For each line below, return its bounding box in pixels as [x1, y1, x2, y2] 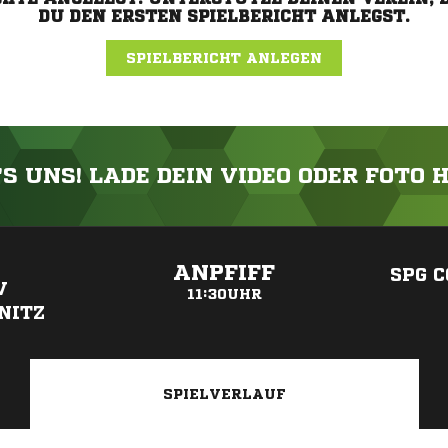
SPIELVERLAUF [163, 387, 286, 401]
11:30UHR [186, 287, 262, 301]
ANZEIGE [201, 231, 247, 242]
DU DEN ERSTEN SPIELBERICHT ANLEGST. [38, 8, 410, 24]
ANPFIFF [173, 262, 275, 284]
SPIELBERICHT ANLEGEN [126, 51, 322, 65]
